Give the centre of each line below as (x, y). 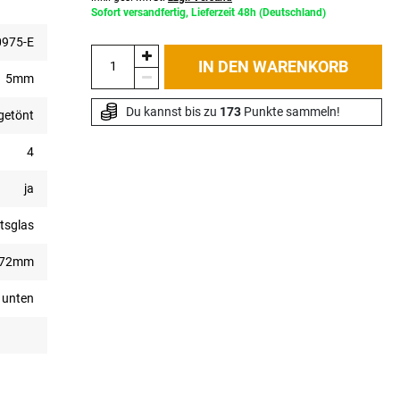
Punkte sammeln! (290, 111)
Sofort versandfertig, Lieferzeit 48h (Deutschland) (208, 12)
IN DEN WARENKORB (273, 66)
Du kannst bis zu (172, 111)
